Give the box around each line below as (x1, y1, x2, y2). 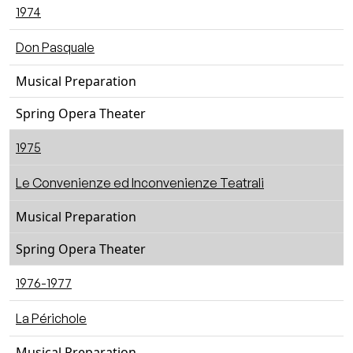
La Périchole (16, 310, 87, 326)
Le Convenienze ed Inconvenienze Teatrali (16, 175, 264, 191)
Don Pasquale (16, 39, 95, 55)
